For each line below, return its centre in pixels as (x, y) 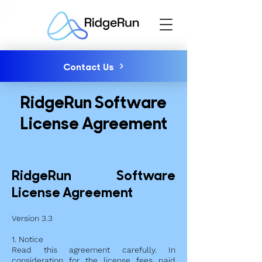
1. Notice (27, 239)
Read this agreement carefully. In (94, 250)
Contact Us (88, 66)
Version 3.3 (32, 218)
